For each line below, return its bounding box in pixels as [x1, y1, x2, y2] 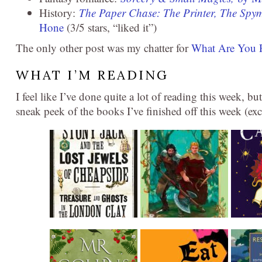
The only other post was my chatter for [16, 40, 191, 55]
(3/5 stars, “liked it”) [64, 20, 157, 35]
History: [39, 5, 79, 20]
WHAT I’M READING [16, 67, 168, 83]
